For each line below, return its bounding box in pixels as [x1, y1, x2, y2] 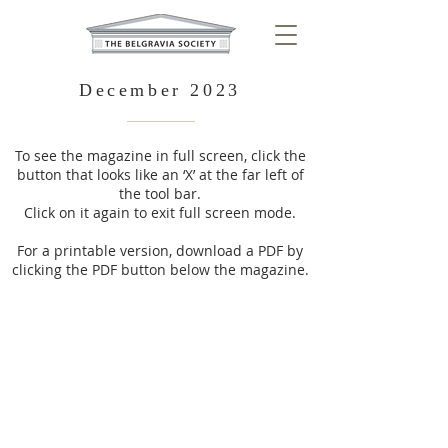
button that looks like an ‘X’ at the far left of [16, 165, 304, 184]
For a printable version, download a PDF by [17, 241, 303, 260]
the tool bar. [119, 184, 201, 203]
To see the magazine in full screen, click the [14, 146, 306, 165]
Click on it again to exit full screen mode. [24, 203, 296, 222]
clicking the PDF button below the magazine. [11, 260, 309, 279]
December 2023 [79, 80, 241, 100]
